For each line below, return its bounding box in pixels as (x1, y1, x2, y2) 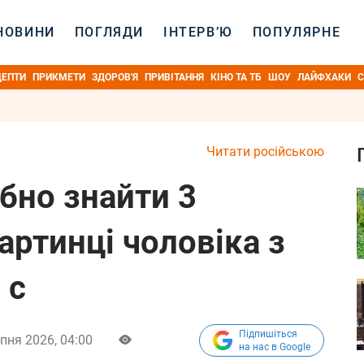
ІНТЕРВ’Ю (163, 24, 233, 40)
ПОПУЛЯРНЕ (252, 24, 341, 40)
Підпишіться (239, 328, 297, 340)
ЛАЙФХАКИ (297, 71, 351, 83)
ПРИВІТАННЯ (145, 71, 204, 83)
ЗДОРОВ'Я (92, 71, 138, 83)
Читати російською (206, 144, 324, 159)
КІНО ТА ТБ (210, 71, 262, 83)
